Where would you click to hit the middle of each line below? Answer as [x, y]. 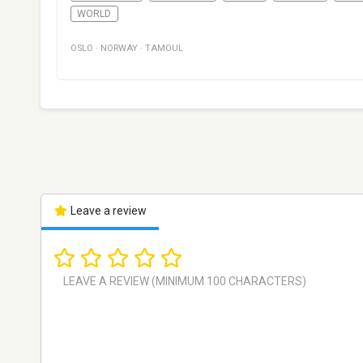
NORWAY [119, 49]
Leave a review [107, 211]
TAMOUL [164, 49]
